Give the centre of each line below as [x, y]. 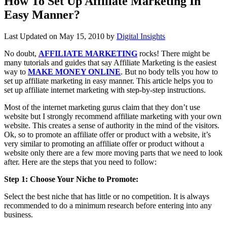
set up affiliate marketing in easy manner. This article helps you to [108, 81]
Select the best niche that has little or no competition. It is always [107, 196]
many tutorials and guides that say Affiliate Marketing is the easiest [110, 62]
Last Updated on [32, 36]
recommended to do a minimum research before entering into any [108, 205]
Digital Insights [141, 36]
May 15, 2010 [82, 36]
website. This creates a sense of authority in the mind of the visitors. [112, 125]
